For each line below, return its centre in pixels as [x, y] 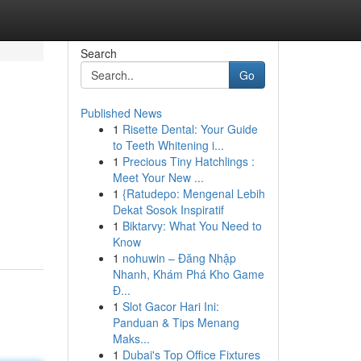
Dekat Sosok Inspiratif [168, 210]
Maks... [131, 338]
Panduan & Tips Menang [176, 322]
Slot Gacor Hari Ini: [170, 306]
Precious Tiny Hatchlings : [188, 161]
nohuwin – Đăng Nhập [179, 258]
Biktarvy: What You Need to [192, 226]
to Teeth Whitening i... [168, 145]
